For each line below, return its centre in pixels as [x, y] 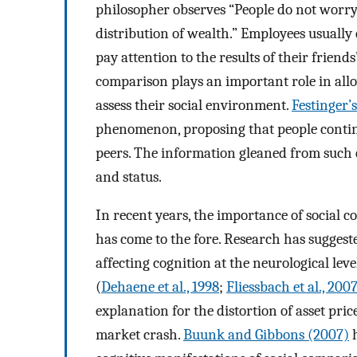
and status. [129, 177]
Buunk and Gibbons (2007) [266, 335]
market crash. [139, 335]
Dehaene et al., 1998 [160, 287]
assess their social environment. [194, 105]
